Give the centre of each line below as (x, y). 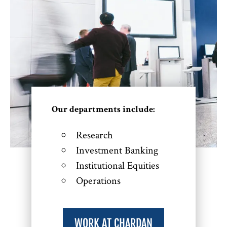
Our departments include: (103, 110)
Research (94, 135)
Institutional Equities (117, 165)
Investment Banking (117, 150)
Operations (98, 180)
